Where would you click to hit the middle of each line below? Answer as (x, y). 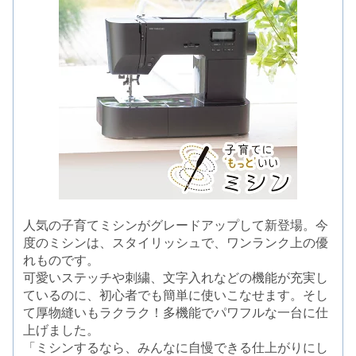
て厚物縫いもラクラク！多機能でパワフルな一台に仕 (176, 313)
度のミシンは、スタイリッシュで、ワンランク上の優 (176, 243)
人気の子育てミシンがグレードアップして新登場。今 (176, 226)
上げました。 (62, 331)
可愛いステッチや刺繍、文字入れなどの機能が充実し (176, 278)
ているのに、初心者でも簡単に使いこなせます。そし (176, 296)
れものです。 (62, 261)
